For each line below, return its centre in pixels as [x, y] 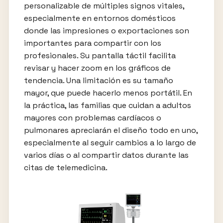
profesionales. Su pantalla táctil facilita [100, 55]
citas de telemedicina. [65, 167]
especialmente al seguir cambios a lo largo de [110, 142]
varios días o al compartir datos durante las [106, 155]
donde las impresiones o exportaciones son [106, 30]
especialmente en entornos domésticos [100, 18]
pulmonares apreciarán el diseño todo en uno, [111, 130]
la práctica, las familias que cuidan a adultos [107, 105]
